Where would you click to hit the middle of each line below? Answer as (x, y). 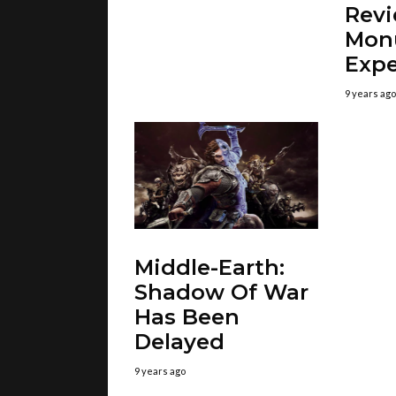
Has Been (187, 317)
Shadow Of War (221, 293)
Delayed (179, 342)
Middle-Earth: (209, 268)
